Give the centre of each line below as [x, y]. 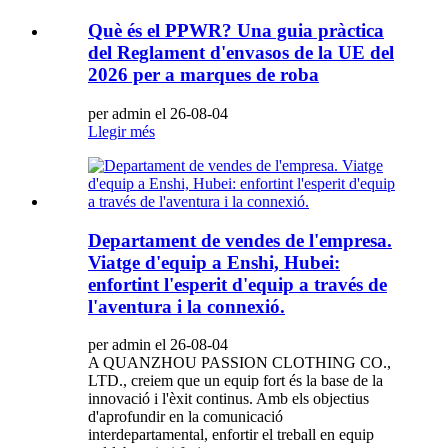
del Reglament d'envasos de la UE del [241, 53]
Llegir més [121, 131]
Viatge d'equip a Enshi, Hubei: [214, 262]
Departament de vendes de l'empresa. [240, 240]
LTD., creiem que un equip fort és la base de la [235, 381]
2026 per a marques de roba [203, 75]
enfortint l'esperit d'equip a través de [237, 284]
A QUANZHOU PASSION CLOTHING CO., [239, 363]
